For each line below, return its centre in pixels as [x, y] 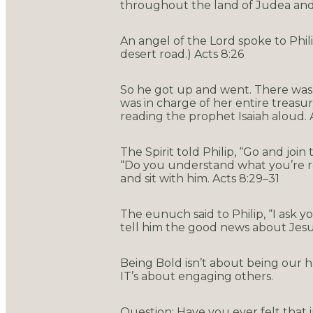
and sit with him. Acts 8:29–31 [200, 178]
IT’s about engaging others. [197, 276]
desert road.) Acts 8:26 [182, 54]
